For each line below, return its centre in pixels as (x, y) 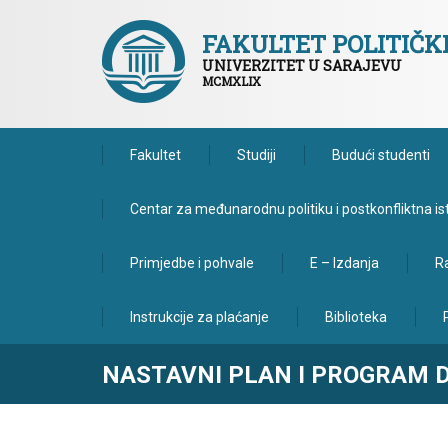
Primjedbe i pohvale (192, 263)
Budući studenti (381, 155)
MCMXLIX (231, 81)
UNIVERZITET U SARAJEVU (302, 65)
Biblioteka (356, 317)
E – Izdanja (344, 263)
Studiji (256, 155)
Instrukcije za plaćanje (199, 317)
